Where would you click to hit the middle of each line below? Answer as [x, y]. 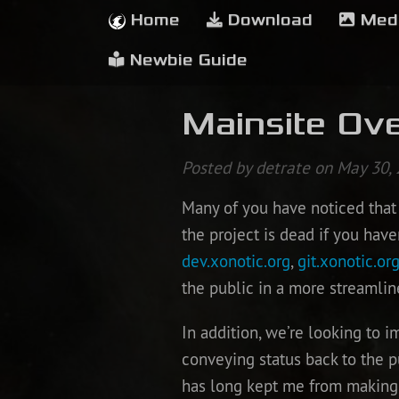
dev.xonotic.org [236, 261]
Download [268, 20]
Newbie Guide [186, 60]
